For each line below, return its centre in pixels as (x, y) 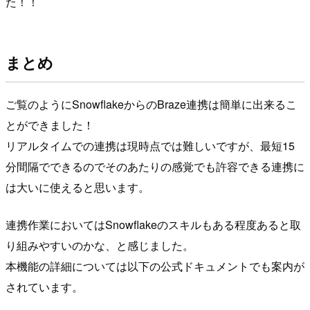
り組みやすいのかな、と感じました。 (100, 246)
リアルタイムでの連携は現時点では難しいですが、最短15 (150, 146)
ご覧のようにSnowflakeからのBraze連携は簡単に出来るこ (151, 104)
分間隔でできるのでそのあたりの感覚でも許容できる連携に (155, 167)
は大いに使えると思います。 (77, 188)
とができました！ (50, 125)
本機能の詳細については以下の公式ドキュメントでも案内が (155, 266)
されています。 (44, 287)
